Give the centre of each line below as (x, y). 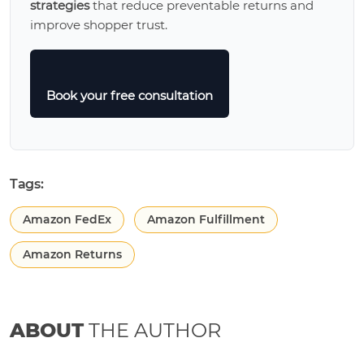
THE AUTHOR (152, 331)
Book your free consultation (130, 96)
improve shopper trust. (99, 25)
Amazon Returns (72, 255)
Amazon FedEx (67, 220)
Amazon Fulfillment (206, 220)
